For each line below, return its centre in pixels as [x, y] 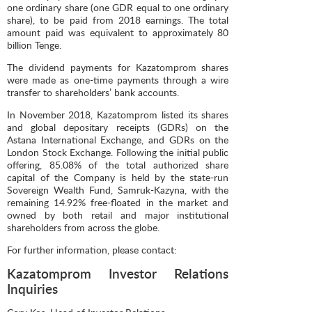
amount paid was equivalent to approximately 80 [118, 32]
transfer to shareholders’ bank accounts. [93, 93]
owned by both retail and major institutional [118, 215]
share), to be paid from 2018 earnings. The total [118, 19]
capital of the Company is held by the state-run [118, 178]
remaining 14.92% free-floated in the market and [118, 203]
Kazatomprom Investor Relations [118, 274]
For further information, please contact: [92, 250]
